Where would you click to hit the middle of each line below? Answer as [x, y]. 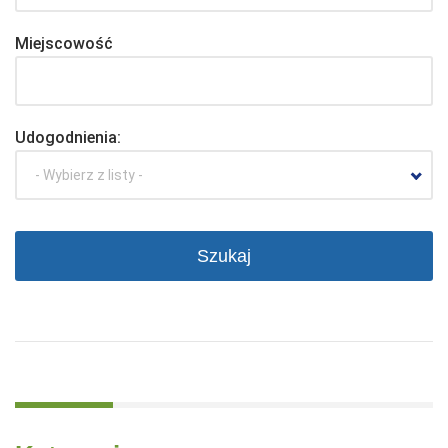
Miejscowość [64, 43]
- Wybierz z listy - [89, 174]
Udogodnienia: [68, 137]
